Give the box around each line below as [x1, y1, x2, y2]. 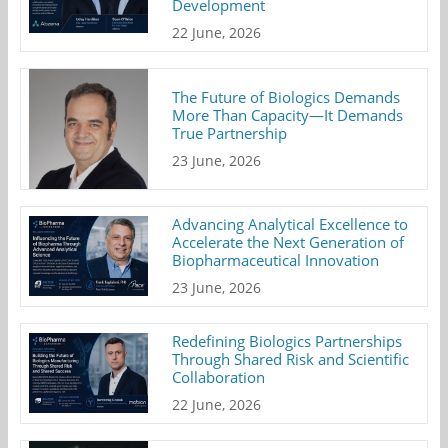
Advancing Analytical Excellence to [172, 213, 409, 234]
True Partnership [172, 122, 288, 143]
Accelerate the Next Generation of [172, 231, 405, 252]
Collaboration [172, 366, 266, 387]
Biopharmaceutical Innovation [172, 249, 380, 270]
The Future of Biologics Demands [172, 86, 401, 107]
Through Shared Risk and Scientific [172, 348, 410, 369]
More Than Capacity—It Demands [172, 104, 404, 125]
